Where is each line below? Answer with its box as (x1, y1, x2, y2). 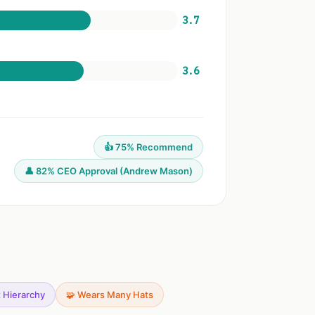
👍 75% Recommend (104, 141, 193, 153)
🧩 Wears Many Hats (66, 289, 153, 300)
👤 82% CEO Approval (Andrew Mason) (25, 165, 193, 176)
